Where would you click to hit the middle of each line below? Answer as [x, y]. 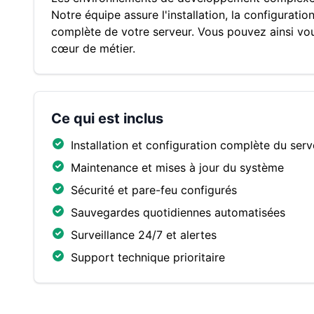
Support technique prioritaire [148, 257]
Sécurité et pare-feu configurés [154, 190]
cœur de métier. [93, 48]
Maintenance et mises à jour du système [177, 168]
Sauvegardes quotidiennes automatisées [178, 212]
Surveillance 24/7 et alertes [144, 235]
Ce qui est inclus [107, 118]
